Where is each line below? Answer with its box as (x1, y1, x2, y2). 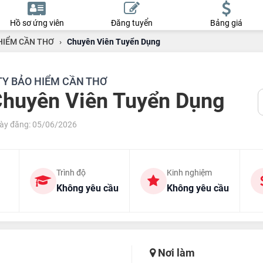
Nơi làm (155, 247, 195, 259)
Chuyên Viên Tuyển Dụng (66, 37, 160, 46)
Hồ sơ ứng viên (9, 18, 64, 28)
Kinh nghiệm (166, 168, 212, 177)
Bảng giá (210, 18, 242, 28)
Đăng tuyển (110, 18, 153, 28)
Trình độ (56, 168, 86, 177)
